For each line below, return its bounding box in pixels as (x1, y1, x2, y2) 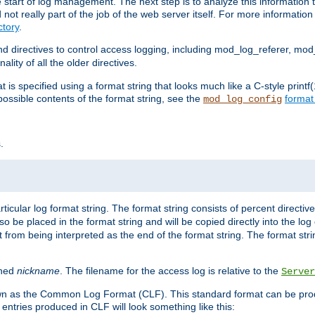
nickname (17, 265, 60, 277)
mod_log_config (203, 94, 282, 105)
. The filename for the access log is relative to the (60, 265, 281, 277)
